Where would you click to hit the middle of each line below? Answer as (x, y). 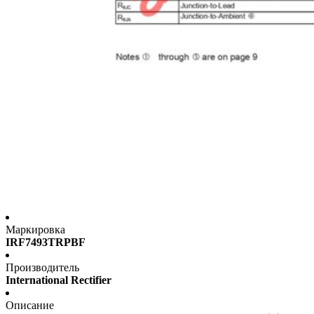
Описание (30, 306)
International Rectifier (59, 280)
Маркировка (35, 230)
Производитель (42, 268)
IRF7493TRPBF (46, 243)
